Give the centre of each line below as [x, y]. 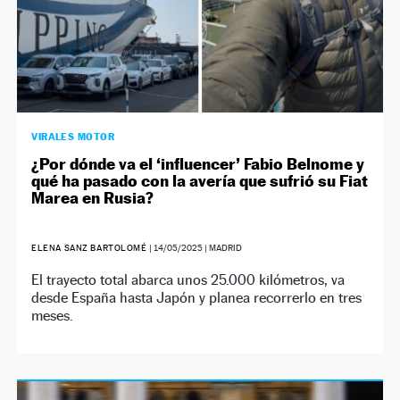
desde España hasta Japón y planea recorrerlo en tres [197, 298]
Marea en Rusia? [93, 198]
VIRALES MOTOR [73, 137]
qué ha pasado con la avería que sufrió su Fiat [200, 181]
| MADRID [223, 248]
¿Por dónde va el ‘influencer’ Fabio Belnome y [198, 164]
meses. [53, 316]
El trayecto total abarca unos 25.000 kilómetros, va [188, 280]
